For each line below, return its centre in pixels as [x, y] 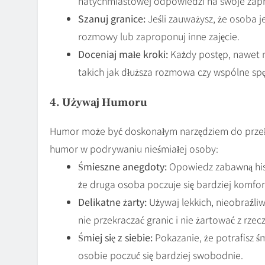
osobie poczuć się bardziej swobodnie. [161, 255]
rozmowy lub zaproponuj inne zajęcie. [159, 36]
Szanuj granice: [112, 18]
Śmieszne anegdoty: [122, 166]
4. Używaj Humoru [98, 102]
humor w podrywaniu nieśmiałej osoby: [134, 148]
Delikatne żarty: [112, 201]
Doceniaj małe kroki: [123, 54]
